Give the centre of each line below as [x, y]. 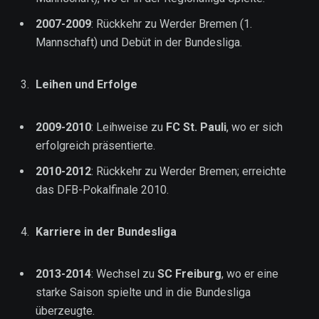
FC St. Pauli [196, 127]
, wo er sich [255, 127]
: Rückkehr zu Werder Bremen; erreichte [189, 171]
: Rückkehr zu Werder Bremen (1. [172, 24]
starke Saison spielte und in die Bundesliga [143, 293]
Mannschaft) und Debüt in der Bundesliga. [139, 43]
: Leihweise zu [129, 127]
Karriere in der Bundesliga [106, 231]
